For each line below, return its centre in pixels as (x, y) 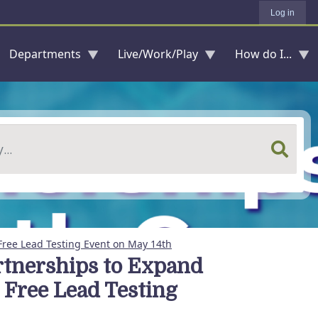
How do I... (263, 54)
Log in (283, 13)
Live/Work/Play (158, 54)
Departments (45, 54)
